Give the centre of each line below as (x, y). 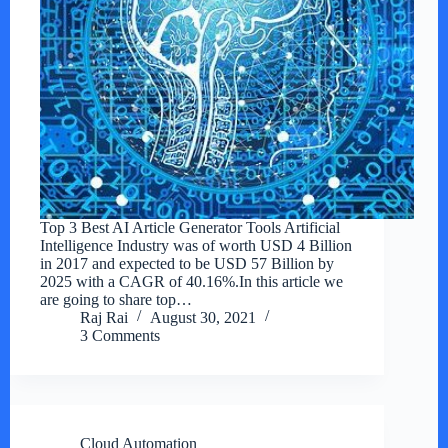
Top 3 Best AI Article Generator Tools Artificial (190, 228)
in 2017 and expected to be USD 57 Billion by (187, 264)
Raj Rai (104, 318)
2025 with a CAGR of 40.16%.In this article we (191, 282)
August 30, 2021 (203, 318)
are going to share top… (116, 300)
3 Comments (120, 336)
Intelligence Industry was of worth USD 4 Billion (196, 246)
